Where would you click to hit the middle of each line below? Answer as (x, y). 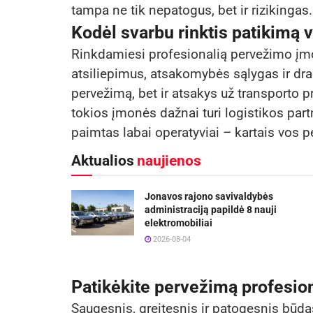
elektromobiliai (179, 223)
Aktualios (103, 161)
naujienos (169, 161)
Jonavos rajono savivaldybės (209, 197)
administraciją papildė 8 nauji (211, 210)
